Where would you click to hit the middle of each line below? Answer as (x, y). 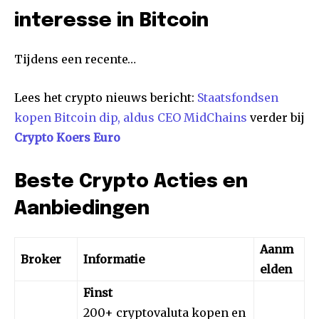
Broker (41, 260)
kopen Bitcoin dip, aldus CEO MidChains (131, 118)
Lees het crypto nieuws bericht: (106, 98)
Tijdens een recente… (75, 59)
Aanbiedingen (82, 209)
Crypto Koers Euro (67, 138)
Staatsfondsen (238, 98)
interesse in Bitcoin (111, 21)
